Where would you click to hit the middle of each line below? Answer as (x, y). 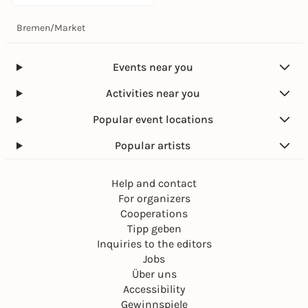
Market (70, 28)
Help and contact (154, 183)
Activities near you (153, 93)
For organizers (154, 198)
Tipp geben (154, 229)
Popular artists (153, 145)
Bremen (33, 28)
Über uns (154, 274)
